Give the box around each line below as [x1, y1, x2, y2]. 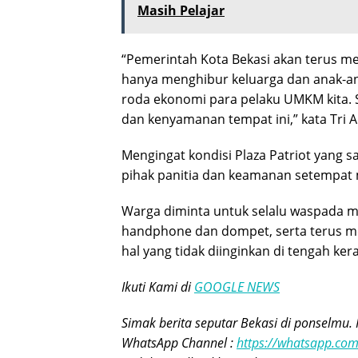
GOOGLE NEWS [194, 277, 280, 296]
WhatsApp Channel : [121, 333, 237, 352]
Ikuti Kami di [121, 277, 194, 296]
